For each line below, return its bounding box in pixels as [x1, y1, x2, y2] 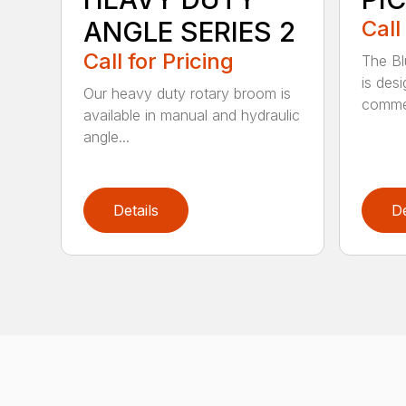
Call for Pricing [83, 48, 235, 75]
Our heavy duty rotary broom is [83, 84, 292, 103]
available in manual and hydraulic [83, 106, 301, 125]
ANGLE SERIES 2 [83, 15, 296, 49]
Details [113, 201, 159, 220]
